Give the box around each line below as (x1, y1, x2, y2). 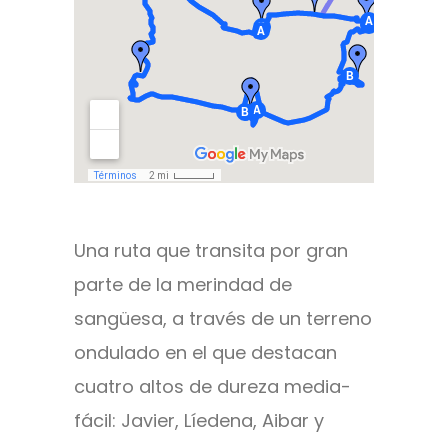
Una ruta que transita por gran (74, 238, 348, 264)
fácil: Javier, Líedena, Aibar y (74, 408, 324, 434)
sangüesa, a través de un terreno (74, 306, 372, 332)
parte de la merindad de (74, 272, 292, 298)
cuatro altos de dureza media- (74, 374, 351, 400)
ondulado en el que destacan (74, 340, 337, 366)
